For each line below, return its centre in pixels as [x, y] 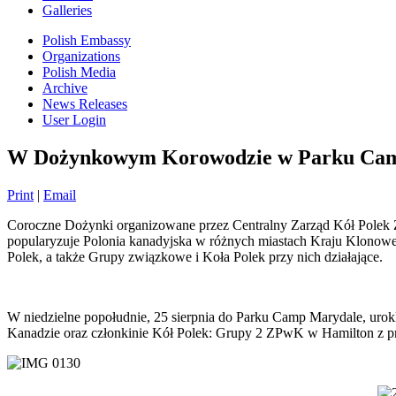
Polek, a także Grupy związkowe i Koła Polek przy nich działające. [195, 256]
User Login [74, 119]
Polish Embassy [87, 40]
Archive [65, 88]
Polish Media [79, 72]
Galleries [67, 10]
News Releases [85, 103]
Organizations [81, 56]
